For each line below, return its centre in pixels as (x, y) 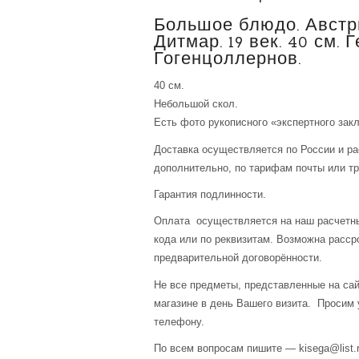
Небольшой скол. (196, 104)
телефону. (179, 321)
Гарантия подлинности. (210, 195)
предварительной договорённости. (238, 258)
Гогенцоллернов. (228, 59)
